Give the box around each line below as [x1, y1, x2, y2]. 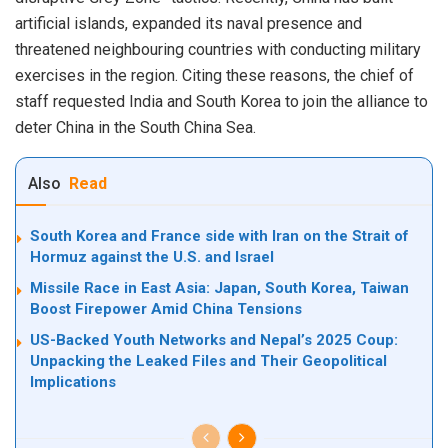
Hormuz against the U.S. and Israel [30, 247, 274, 266]
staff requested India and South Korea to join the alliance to [15, 91, 428, 111]
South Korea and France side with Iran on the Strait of [30, 226, 409, 245]
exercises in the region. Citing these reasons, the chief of [15, 65, 414, 85]
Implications [30, 372, 116, 391]
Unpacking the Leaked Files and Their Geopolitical [30, 351, 387, 370]
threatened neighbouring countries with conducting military [15, 39, 421, 59]
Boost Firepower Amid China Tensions [30, 299, 302, 318]
